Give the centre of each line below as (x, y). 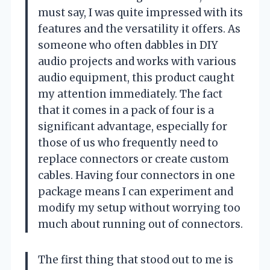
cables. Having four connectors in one (137, 175)
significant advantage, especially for (133, 126)
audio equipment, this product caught (136, 77)
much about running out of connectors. (140, 224)
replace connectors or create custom (133, 159)
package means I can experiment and (136, 191)
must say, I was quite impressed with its (140, 12)
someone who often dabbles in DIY (128, 45)
